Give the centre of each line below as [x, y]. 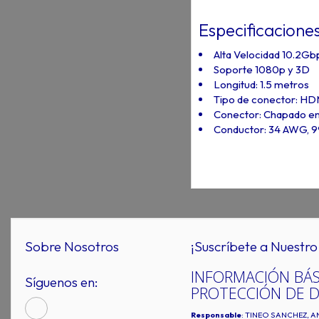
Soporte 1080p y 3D [261, 69]
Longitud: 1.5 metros [261, 84]
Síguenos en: [62, 282]
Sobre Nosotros [72, 247]
